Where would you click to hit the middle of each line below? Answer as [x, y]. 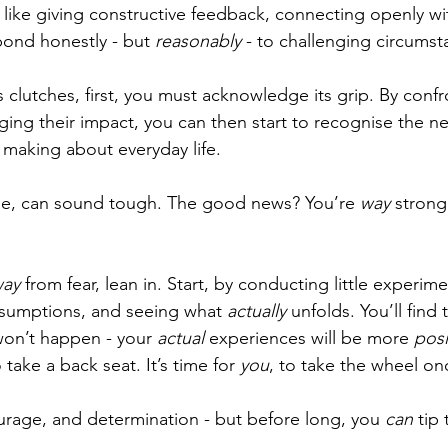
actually [259, 311]
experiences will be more [311, 338]
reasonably [198, 41]
